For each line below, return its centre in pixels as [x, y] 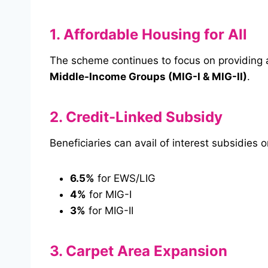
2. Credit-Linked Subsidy [136, 117]
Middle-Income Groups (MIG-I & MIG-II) [148, 77]
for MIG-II [109, 211]
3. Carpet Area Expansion [138, 251]
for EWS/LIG [125, 179]
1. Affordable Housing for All [148, 35]
